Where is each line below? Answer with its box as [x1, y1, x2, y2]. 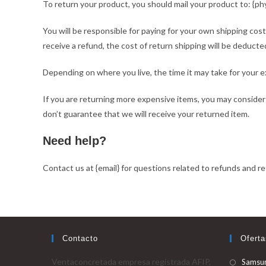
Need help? [43, 134, 106, 147]
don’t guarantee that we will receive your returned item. [43, 109, 249, 119]
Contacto [62, 234, 98, 243]
